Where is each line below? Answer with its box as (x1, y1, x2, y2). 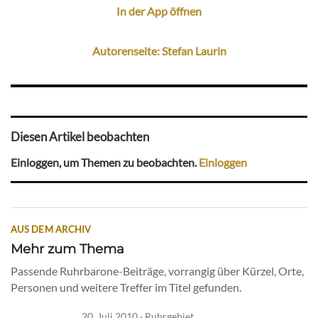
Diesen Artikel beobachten (11, 129, 149, 145)
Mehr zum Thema (11, 241, 124, 258)
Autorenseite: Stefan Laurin (92, 43, 226, 57)
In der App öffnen (116, 4, 202, 18)
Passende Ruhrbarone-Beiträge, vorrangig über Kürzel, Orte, (11, 264, 304, 278)
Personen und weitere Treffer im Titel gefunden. (11, 280, 241, 295)
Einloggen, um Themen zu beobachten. (11, 155, 199, 169)
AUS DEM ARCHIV (11, 224, 92, 236)
